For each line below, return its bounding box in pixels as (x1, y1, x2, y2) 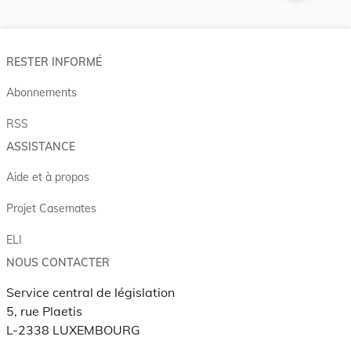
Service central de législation (6, 284, 175, 300)
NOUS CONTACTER (6, 255, 110, 270)
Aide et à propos (6, 169, 89, 184)
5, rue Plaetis (6, 302, 82, 319)
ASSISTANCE (6, 139, 75, 154)
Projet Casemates (6, 201, 96, 215)
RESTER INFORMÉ (6, 54, 102, 69)
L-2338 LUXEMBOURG (6, 321, 140, 338)
